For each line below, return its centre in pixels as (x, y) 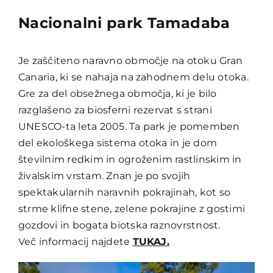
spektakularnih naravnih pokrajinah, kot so (124, 193)
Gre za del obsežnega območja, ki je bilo (117, 94)
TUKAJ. (151, 242)
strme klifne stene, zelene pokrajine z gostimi (132, 209)
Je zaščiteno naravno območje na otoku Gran (130, 61)
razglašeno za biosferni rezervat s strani (115, 110)
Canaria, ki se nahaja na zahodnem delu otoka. (133, 77)
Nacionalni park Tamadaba (124, 23)
